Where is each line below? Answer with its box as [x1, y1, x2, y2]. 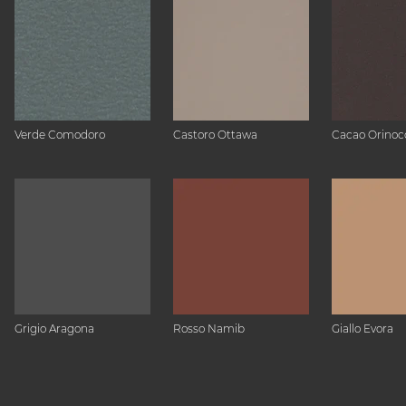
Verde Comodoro [14, 128, 105, 141]
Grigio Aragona [14, 322, 94, 335]
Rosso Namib [173, 322, 245, 335]
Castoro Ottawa [173, 128, 257, 141]
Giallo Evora [332, 322, 393, 335]
